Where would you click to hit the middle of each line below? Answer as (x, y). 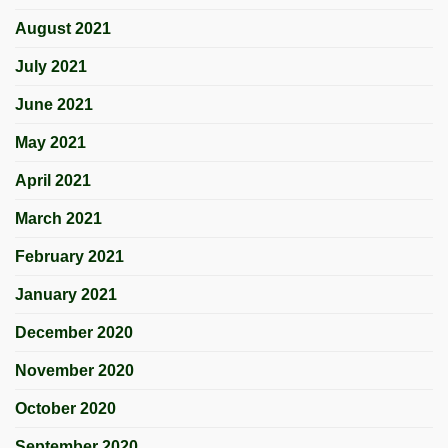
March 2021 (58, 218)
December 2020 (74, 332)
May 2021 (50, 142)
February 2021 (69, 256)
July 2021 (51, 66)
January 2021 (66, 294)
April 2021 (53, 180)
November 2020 (74, 370)
